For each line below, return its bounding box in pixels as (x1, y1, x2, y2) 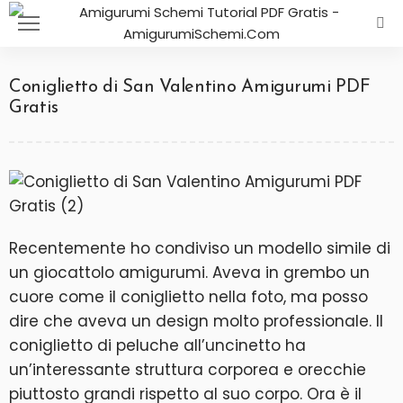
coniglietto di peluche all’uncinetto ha (9, 335, 306, 356)
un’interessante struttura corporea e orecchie (9, 359, 366, 381)
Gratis (9, 99, 58, 117)
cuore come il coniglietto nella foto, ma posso (9, 286, 368, 308)
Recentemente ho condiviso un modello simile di (9, 237, 390, 259)
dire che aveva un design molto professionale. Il (9, 310, 383, 332)
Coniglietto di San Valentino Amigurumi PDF (9, 78, 371, 96)
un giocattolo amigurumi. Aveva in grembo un (9, 262, 370, 283)
